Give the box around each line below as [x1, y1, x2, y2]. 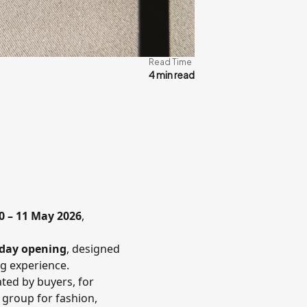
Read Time [149, 57, 192, 67]
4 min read [149, 69, 195, 81]
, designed [66, 241, 120, 256]
